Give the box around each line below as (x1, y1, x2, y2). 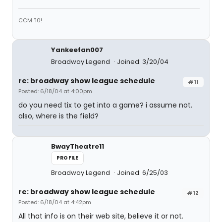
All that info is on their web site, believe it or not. (18, 211, 183, 221)
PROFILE (56, 154, 79, 162)
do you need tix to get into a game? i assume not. (18, 100, 192, 110)
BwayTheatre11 (51, 142, 104, 151)
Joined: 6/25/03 (117, 168, 168, 177)
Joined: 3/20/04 (117, 57, 168, 66)
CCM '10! (18, 16, 42, 24)
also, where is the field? (18, 111, 99, 121)
